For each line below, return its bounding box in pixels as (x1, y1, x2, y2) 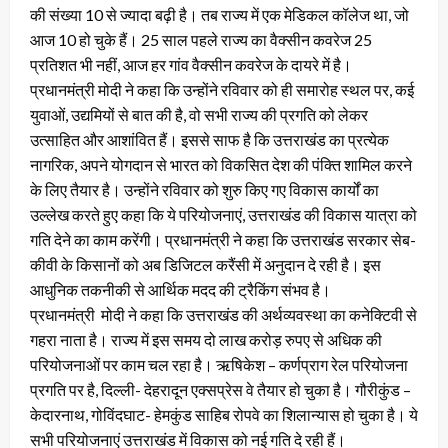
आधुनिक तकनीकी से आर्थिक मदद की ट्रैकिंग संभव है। (30, 280, 331, 300)
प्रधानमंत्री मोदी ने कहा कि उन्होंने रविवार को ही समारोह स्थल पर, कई (30, 80, 414, 100)
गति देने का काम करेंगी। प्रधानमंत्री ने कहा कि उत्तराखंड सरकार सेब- (30, 230, 416, 250)
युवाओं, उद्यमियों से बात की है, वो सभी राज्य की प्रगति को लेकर (30, 105, 368, 125)
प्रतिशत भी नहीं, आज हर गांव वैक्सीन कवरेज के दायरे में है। (30, 55, 352, 75)
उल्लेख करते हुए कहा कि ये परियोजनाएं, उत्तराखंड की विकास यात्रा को (30, 205, 417, 225)
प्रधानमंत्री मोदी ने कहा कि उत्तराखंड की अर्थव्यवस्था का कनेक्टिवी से (30, 305, 417, 325)
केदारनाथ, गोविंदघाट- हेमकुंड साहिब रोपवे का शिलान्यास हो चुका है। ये (30, 405, 418, 425)
